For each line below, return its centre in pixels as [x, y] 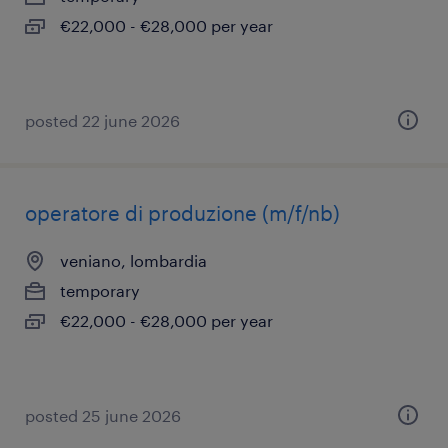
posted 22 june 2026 [102, 120]
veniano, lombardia [133, 260]
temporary [100, 290]
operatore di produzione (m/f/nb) [182, 213]
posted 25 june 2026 [103, 415]
